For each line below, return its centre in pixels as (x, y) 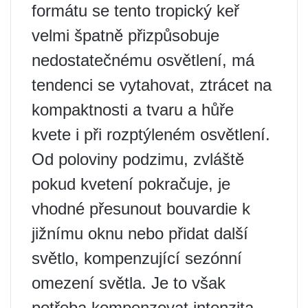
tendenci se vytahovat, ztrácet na (152, 85)
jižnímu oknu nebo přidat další (140, 234)
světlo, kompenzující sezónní (137, 258)
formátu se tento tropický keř (135, 11)
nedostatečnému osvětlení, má (143, 60)
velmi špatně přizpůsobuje (125, 36)
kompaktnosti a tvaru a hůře (133, 110)
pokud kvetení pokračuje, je (131, 184)
